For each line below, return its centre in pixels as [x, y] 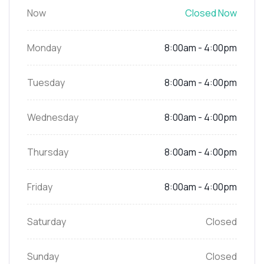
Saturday [47, 221]
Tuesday [46, 82]
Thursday [48, 152]
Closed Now [211, 13]
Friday [40, 187]
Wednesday [53, 117]
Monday [44, 47]
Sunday [43, 256]
